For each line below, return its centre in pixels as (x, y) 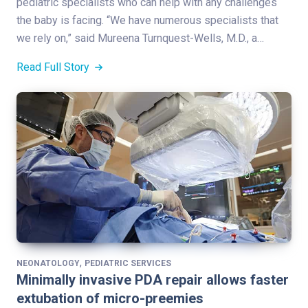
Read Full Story (54, 67)
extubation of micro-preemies (110, 298)
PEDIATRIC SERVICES (128, 263)
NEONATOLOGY (48, 263)
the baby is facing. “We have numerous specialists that (147, 20)
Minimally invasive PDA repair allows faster (153, 279)
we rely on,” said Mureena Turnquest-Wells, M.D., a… (140, 38)
